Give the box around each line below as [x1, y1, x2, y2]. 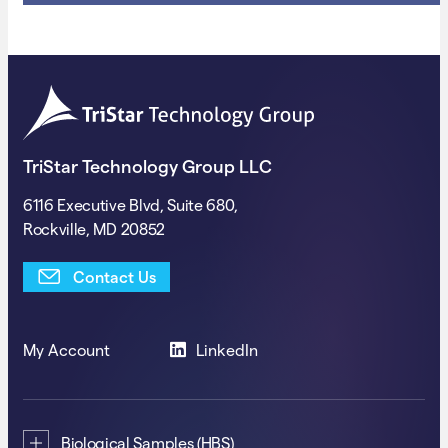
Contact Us [73, 268, 156, 286]
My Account [23, 341, 110, 359]
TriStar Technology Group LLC [23, 156, 272, 176]
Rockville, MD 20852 [23, 220, 165, 238]
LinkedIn [196, 341, 259, 359]
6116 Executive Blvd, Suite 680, [23, 196, 239, 214]
